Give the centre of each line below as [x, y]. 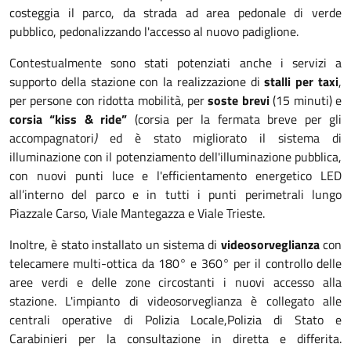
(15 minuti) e [306, 100]
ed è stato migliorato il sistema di [219, 138]
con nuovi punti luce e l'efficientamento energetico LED [175, 175]
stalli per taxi [302, 81]
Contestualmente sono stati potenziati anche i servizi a [175, 63]
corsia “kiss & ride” [69, 119]
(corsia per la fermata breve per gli [235, 119]
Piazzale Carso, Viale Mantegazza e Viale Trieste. [137, 213]
